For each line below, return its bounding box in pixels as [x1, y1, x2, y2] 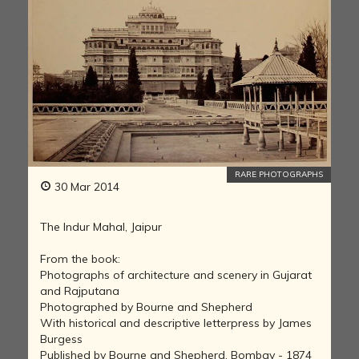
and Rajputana [40, 283, 119, 298]
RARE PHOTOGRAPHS [235, 168, 323, 179]
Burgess [40, 331, 83, 346]
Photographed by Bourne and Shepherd [40, 299, 252, 314]
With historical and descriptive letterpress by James [40, 315, 312, 330]
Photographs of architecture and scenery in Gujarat [40, 267, 312, 282]
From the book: [40, 251, 120, 266]
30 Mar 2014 [51, 179, 119, 194]
